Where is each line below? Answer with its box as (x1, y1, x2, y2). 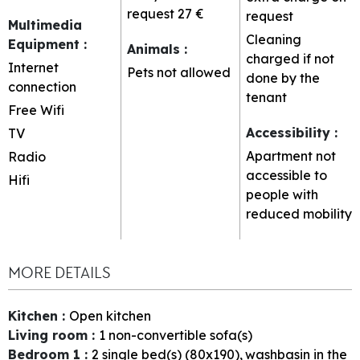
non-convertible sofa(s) (108, 326, 252, 343)
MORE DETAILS (8, 262, 110, 283)
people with (246, 186, 318, 202)
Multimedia (8, 16, 82, 33)
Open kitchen (69, 307, 151, 324)
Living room (8, 326, 92, 343)
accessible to (246, 166, 327, 183)
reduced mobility (246, 205, 352, 222)
